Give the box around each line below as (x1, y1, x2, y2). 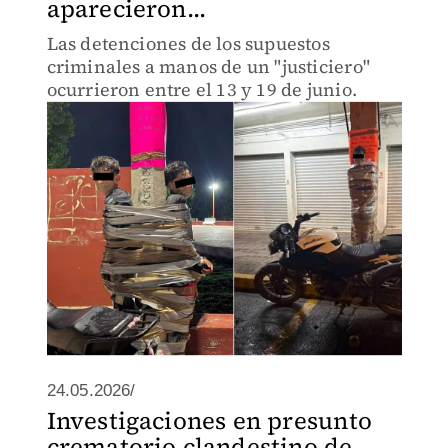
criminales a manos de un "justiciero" (46, 54, 370, 79)
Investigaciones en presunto (46, 404, 372, 437)
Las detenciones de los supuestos (46, 31, 330, 56)
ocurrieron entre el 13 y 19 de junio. (46, 77, 357, 102)
